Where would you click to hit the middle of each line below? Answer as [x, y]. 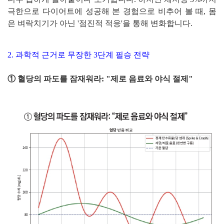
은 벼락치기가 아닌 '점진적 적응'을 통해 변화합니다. [100, 23]
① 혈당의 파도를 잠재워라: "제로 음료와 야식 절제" [100, 79]
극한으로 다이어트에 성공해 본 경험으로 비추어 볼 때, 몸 [112, 11]
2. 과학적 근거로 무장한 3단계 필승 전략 [78, 55]
